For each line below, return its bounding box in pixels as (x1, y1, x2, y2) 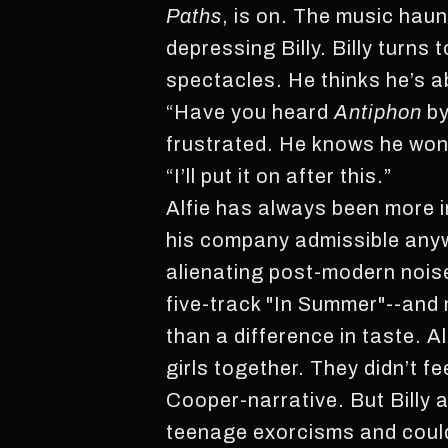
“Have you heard (166, 101, 335, 123)
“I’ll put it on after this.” (166, 165, 393, 187)
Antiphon (334, 101, 423, 123)
